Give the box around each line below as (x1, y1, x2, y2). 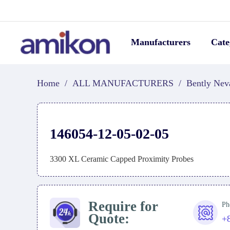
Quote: (88, 211, 129, 227)
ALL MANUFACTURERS (72, 78, 174, 88)
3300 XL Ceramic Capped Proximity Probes (50, 155, 194, 163)
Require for (88, 199, 158, 215)
